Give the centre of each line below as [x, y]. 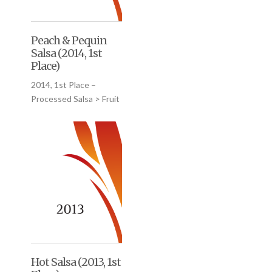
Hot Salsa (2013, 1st [76, 262]
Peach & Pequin [69, 41]
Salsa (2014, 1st [66, 53]
